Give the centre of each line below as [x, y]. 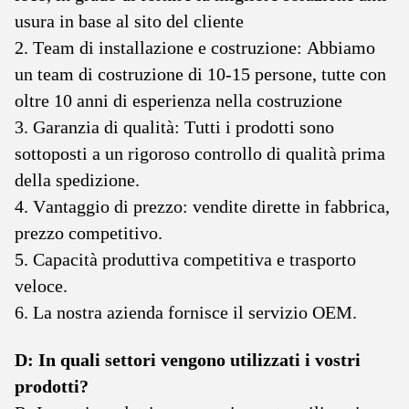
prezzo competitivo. [89, 233]
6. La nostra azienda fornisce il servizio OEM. [186, 312]
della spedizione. [77, 180]
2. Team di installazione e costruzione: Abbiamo [195, 47]
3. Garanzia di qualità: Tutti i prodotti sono [174, 127]
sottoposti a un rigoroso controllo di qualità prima [200, 153]
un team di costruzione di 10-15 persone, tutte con [200, 74]
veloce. [41, 286]
